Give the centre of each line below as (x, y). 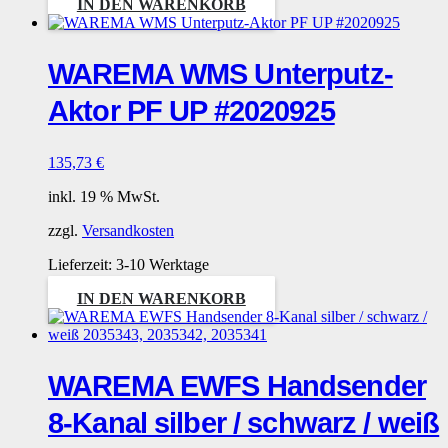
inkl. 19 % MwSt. (104, 197)
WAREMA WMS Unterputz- (220, 74)
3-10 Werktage (162, 265)
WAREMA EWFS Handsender (237, 386)
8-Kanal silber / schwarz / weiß (244, 423)
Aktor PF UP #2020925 (191, 111)
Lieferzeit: (82, 265)
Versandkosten (128, 231)
